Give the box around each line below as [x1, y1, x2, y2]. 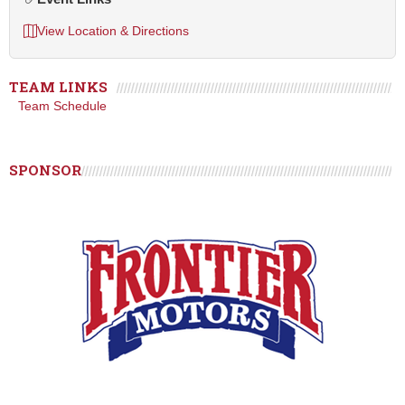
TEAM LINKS [9, 78, 108, 96]
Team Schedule [18, 99, 107, 113]
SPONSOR [9, 161, 81, 179]
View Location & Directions [37, 24, 189, 38]
